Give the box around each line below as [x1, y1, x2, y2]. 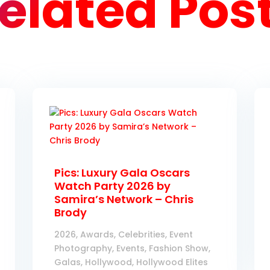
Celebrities [118, 228, 166, 241]
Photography [54, 242, 113, 255]
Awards [80, 228, 115, 241]
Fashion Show [149, 242, 209, 255]
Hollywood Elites [136, 256, 209, 269]
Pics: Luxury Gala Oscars [54, 165, 190, 181]
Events [116, 242, 145, 255]
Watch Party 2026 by [54, 178, 171, 194]
